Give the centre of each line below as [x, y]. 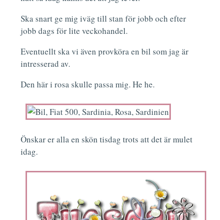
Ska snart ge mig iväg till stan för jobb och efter [104, 19]
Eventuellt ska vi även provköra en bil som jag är [105, 52]
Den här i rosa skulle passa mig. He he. [88, 84]
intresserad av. [46, 64]
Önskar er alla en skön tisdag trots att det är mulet [107, 139]
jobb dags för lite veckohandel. [74, 31]
